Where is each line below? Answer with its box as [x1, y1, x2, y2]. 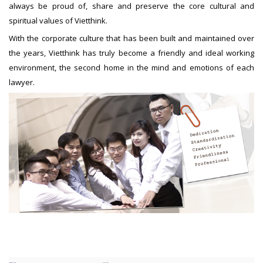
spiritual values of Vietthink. [9, 15, 107, 26]
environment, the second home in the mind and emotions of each [9, 62, 254, 73]
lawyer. [9, 76, 36, 87]
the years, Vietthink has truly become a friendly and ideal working [9, 47, 254, 58]
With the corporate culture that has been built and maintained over [9, 32, 254, 43]
